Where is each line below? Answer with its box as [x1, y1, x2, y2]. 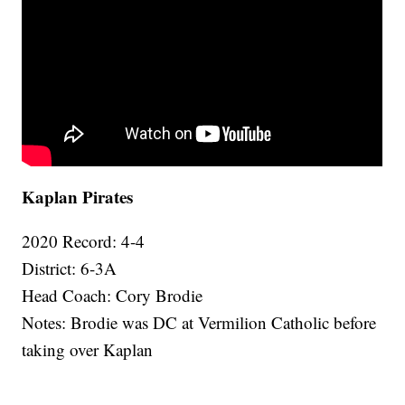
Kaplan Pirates [22, 184, 134, 210]
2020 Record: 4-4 [22, 230, 146, 253]
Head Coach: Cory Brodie [22, 284, 203, 307]
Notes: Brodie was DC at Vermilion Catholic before [22, 311, 377, 334]
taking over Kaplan [22, 338, 154, 362]
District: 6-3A [22, 257, 118, 280]
